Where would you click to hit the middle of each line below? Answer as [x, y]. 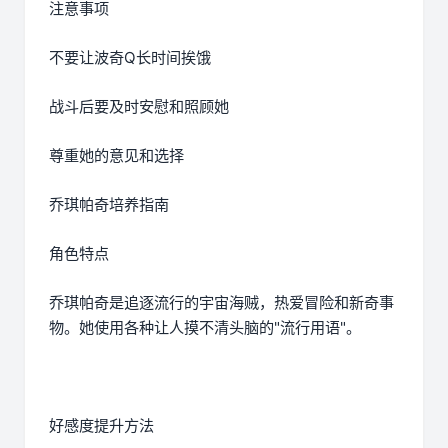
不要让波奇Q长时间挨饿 [130, 58]
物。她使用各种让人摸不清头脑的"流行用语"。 [205, 328]
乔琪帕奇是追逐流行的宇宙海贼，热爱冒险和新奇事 [221, 303]
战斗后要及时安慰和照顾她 [139, 107]
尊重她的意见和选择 [116, 156]
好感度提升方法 [101, 426]
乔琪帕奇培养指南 [109, 205]
